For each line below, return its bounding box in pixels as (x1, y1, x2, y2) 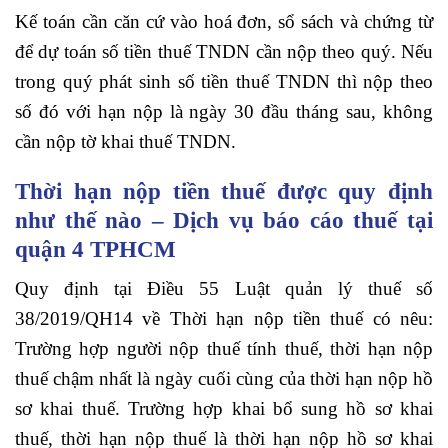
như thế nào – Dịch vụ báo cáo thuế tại (15, 207, 433, 234)
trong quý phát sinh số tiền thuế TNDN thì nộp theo (15, 70, 433, 92)
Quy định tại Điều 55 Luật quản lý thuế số (15, 277, 433, 299)
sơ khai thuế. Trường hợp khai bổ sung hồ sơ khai (15, 397, 433, 419)
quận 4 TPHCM (15, 236, 176, 263)
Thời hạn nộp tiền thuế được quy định (15, 178, 433, 205)
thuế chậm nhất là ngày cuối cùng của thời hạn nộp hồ (15, 367, 433, 389)
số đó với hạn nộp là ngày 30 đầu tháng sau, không (15, 100, 433, 122)
